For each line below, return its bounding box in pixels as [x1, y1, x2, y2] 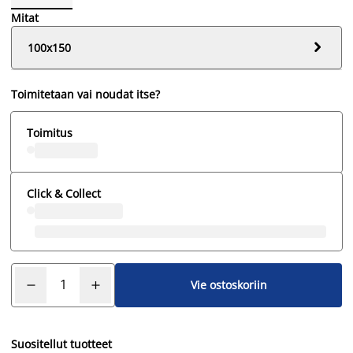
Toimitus [27, 124, 72, 140]
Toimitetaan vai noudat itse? [11, 86, 160, 102]
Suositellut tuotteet [11, 336, 112, 351]
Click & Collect [27, 185, 101, 201]
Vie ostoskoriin [190, 277, 267, 293]
